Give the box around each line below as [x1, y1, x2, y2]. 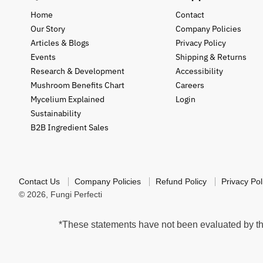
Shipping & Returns [176, 51, 247, 62]
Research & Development [31, 65, 124, 76]
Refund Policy [156, 176, 207, 186]
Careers [176, 79, 205, 90]
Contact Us [19, 176, 60, 186]
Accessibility [176, 65, 224, 76]
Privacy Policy [176, 37, 227, 48]
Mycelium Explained [31, 93, 104, 104]
